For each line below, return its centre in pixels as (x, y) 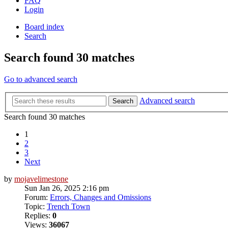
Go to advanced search (41, 79)
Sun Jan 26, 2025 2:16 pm (67, 188)
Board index (44, 26)
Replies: (38, 216)
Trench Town (68, 207)
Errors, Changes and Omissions (101, 197)
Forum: (37, 197)
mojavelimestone (41, 179)
